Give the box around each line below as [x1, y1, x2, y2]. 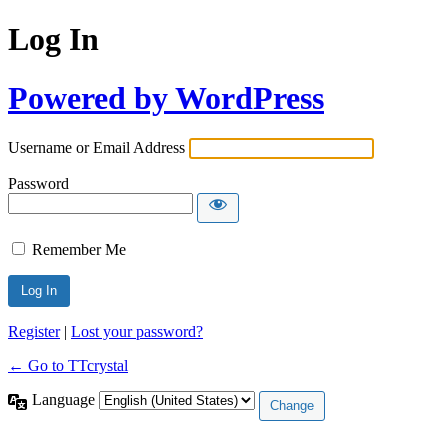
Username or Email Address [8, 139, 185, 157]
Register [8, 323, 60, 341]
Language [32, 391, 99, 409]
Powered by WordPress [8, 79, 324, 116]
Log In [8, 21, 99, 58]
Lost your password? [71, 323, 203, 341]
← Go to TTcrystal [8, 357, 128, 375]
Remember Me [32, 241, 126, 259]
